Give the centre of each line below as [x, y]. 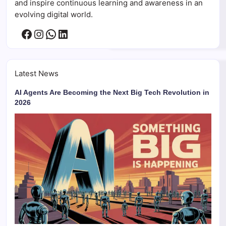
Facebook [48, 33]
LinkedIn [80, 33]
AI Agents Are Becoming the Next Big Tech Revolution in [112, 92]
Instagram [61, 33]
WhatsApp [74, 33]
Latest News [37, 73]
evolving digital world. [54, 15]
